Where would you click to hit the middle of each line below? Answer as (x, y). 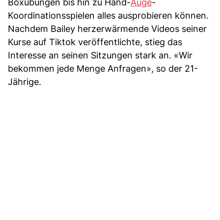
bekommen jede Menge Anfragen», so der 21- (103, 69)
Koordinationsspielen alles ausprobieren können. (108, 16)
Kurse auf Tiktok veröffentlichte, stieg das (95, 42)
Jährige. (25, 82)
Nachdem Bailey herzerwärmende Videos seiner (107, 29)
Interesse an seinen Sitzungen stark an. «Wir (100, 55)
